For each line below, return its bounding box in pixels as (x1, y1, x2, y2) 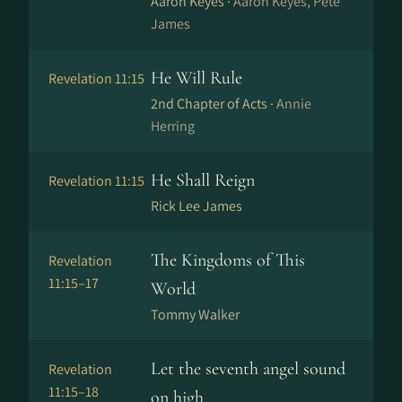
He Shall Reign (151, 170, 255, 191)
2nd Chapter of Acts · (151, 94, 276, 113)
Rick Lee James (151, 197, 242, 215)
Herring (151, 117, 195, 135)
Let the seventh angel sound (151, 358, 345, 380)
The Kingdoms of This (151, 249, 305, 271)
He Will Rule (151, 67, 242, 89)
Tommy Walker (151, 305, 240, 324)
